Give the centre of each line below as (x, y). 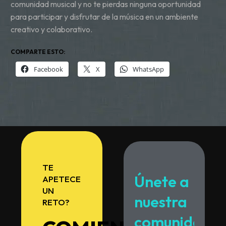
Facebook (48, 69)
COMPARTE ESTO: (38, 51)
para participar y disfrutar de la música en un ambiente (104, 16)
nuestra (161, 202)
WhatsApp (148, 69)
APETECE (62, 179)
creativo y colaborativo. (52, 29)
